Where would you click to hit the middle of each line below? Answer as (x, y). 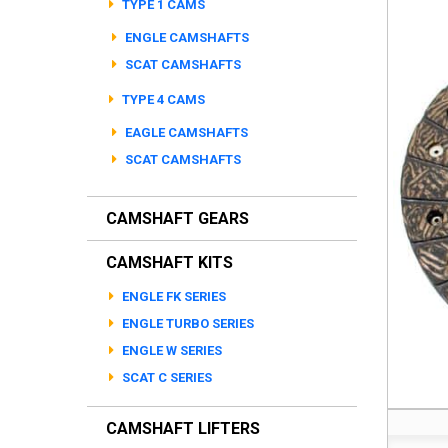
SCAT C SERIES (165, 377)
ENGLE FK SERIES (172, 296)
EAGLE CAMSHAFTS (185, 132)
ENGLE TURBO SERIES (186, 323)
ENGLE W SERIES (170, 350)
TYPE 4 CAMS (162, 99)
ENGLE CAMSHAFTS (185, 37)
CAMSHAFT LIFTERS (183, 428)
